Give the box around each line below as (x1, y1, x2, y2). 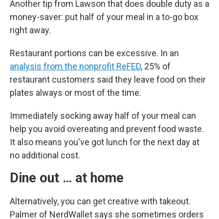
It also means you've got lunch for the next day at (10, 136, 199, 147)
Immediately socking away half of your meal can (10, 110, 196, 121)
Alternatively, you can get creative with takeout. (10, 196, 191, 206)
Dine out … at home (10, 170, 124, 186)
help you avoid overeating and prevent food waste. (10, 123, 204, 134)
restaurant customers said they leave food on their (10, 74, 206, 85)
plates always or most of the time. (10, 87, 141, 98)
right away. (10, 24, 51, 35)
